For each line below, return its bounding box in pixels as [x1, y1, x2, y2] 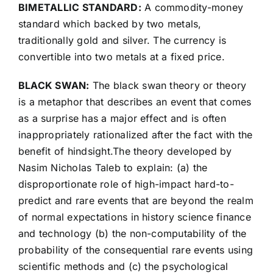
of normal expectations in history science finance [18, 211, 251, 224]
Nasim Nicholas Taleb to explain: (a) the [18, 161, 208, 174]
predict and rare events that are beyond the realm [18, 194, 253, 207]
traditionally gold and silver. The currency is [18, 34, 227, 47]
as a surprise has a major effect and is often [18, 112, 226, 125]
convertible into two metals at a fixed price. [18, 51, 225, 63]
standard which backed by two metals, [18, 18, 202, 30]
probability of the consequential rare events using [18, 244, 253, 257]
